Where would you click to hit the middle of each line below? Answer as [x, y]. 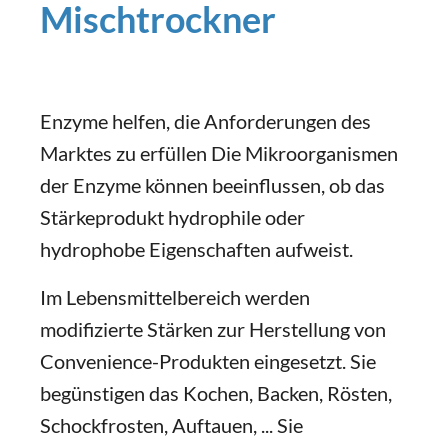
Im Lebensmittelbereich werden [175, 297]
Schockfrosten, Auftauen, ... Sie [171, 425]
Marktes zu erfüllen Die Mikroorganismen [219, 153]
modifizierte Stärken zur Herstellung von [213, 329]
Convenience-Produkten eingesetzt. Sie [208, 361]
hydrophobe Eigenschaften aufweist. [196, 249]
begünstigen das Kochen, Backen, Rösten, [216, 393]
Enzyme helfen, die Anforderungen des [205, 121]
